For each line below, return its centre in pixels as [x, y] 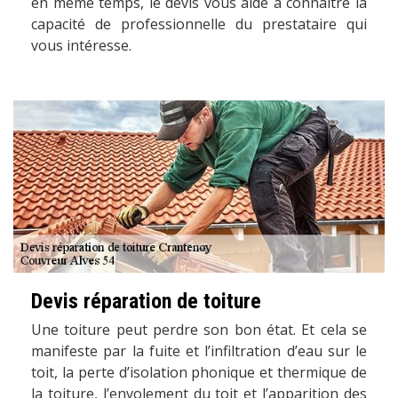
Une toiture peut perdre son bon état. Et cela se [199, 329]
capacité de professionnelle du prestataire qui [199, 24]
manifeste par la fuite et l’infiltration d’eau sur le [199, 350]
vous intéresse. [81, 46]
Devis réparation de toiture [146, 301]
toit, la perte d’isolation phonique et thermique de [199, 372]
